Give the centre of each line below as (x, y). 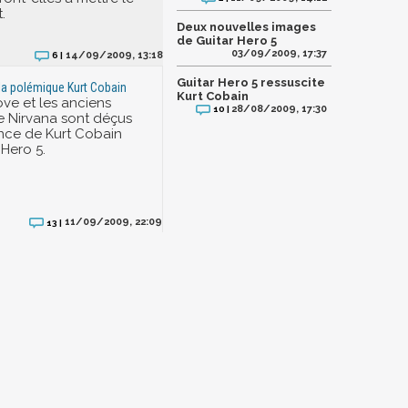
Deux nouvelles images (246, 27)
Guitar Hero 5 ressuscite (251, 82)
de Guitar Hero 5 (227, 41)
